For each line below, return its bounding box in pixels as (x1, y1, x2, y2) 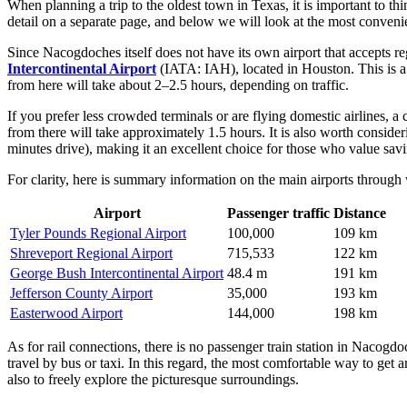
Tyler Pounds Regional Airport (10, 224, 186, 241)
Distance (333, 204, 386, 221)
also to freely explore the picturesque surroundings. (7, 371, 299, 387)
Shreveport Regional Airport (10, 244, 173, 261)
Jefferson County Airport (10, 284, 153, 301)
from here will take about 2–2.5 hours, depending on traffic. (7, 76, 349, 93)
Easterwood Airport (10, 304, 123, 321)
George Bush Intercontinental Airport (10, 264, 223, 281)
